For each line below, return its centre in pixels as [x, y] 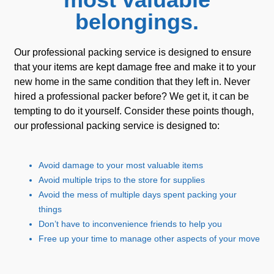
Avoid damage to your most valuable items [121, 165]
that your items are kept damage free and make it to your [135, 67]
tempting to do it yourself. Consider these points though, [134, 111]
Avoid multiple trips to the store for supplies [122, 180]
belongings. [137, 21]
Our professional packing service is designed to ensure [133, 52]
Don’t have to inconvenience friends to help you [130, 224]
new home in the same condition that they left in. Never [132, 81]
